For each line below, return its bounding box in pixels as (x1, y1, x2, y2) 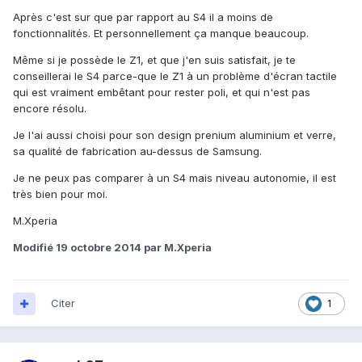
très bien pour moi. (13, 187, 107, 201)
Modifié (13, 241, 56, 255)
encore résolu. (13, 102, 86, 116)
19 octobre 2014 (56, 241, 141, 255)
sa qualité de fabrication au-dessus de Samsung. (13, 145, 262, 158)
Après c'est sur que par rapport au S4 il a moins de (13, 11, 273, 24)
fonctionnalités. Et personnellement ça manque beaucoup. (13, 27, 309, 40)
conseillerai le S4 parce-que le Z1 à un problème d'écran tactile (13, 69, 337, 83)
